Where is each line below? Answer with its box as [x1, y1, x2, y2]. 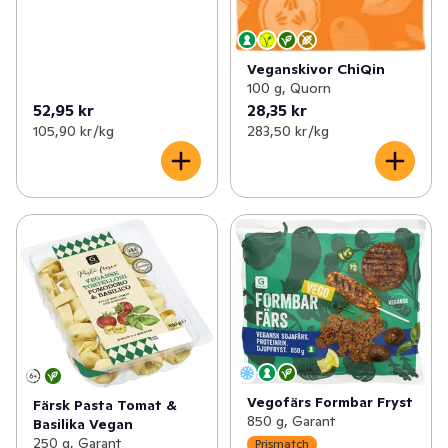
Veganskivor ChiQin [246, 59, 385, 78]
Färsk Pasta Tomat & [33, 395, 177, 414]
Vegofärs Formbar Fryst [246, 392, 413, 411]
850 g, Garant [246, 411, 335, 430]
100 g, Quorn [246, 78, 331, 97]
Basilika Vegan [33, 414, 133, 433]
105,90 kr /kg [33, 121, 114, 140]
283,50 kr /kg [246, 121, 329, 140]
